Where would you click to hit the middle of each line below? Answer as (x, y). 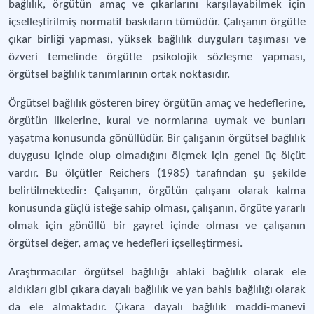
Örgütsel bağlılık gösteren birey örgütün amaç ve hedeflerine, (157, 103)
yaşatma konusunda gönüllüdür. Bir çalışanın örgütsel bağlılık (157, 138)
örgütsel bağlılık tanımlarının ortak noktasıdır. (119, 75)
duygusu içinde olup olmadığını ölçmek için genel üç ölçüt (157, 156)
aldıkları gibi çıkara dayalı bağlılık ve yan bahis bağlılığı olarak (157, 290)
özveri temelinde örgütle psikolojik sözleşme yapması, (157, 57)
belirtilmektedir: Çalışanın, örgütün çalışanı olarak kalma (157, 191)
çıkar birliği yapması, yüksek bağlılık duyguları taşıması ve (157, 40)
